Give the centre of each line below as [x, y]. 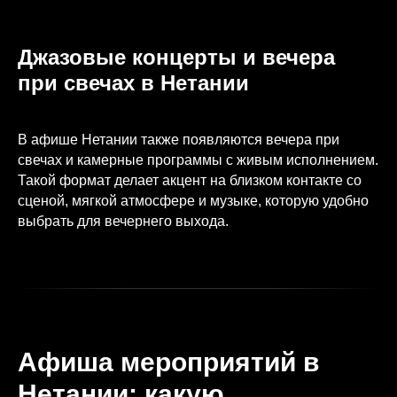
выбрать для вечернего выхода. [123, 222]
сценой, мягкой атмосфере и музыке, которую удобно [193, 201]
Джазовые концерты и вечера [176, 58]
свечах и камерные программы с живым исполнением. [198, 160]
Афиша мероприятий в [168, 362]
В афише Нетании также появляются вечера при [179, 140]
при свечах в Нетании [133, 83]
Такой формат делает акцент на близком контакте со [190, 181]
